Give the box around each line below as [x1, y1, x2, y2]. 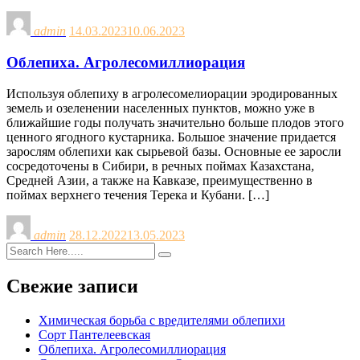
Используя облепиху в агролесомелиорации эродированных [6, 86, 337, 100]
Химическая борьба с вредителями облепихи [39, 313, 285, 327]
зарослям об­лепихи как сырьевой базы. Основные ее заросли [6, 144, 342, 158]
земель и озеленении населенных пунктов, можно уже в [6, 100, 315, 115]
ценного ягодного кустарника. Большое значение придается [6, 129, 336, 144]
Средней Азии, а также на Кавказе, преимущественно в [6, 173, 313, 187]
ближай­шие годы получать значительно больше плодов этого [6, 115, 344, 129]
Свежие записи [6, 275, 138, 297]
